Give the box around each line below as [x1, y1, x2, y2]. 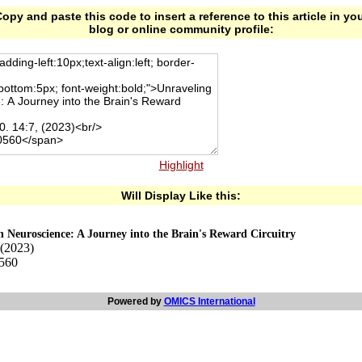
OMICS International [163, 296, 255, 307]
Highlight [158, 158, 204, 171]
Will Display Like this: [121, 189, 241, 202]
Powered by [107, 296, 164, 307]
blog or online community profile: [88, 23, 274, 36]
